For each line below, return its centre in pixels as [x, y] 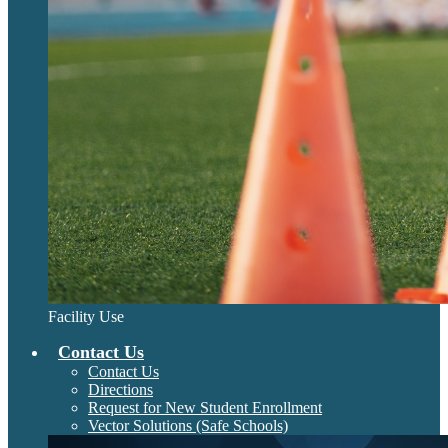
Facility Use [86, 316]
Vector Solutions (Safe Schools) [188, 425]
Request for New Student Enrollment [205, 407]
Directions [120, 389]
